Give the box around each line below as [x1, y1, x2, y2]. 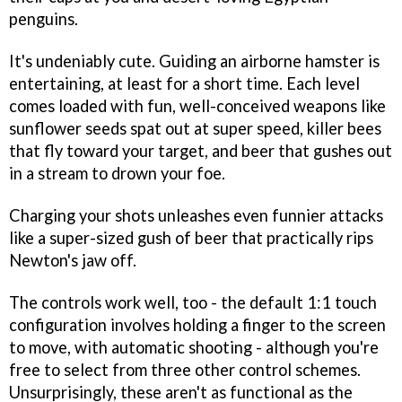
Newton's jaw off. [9, 249, 136, 270]
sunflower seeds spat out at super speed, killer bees [9, 118, 381, 138]
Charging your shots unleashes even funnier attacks [9, 205, 383, 225]
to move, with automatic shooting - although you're [9, 336, 379, 357]
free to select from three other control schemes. [9, 359, 361, 380]
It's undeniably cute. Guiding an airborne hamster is [9, 51, 380, 71]
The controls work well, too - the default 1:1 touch [9, 292, 377, 312]
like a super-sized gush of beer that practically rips [9, 227, 373, 248]
